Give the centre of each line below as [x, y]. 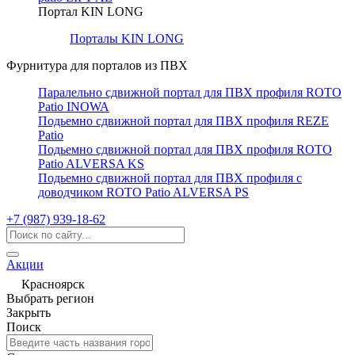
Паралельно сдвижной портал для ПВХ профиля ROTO [190, 92]
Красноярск [53, 284]
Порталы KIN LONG [127, 38]
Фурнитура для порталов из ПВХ [97, 65]
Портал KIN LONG [91, 11]
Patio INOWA [74, 107]
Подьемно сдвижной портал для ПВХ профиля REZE [183, 121]
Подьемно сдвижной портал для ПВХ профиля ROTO [185, 149]
